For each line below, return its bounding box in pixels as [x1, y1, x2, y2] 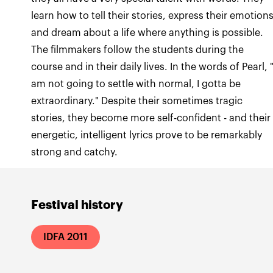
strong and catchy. [31, 147, 118, 157]
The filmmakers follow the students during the [31, 45, 244, 55]
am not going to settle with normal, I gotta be [31, 79, 241, 89]
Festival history [31, 199, 124, 211]
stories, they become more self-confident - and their [31, 113, 271, 123]
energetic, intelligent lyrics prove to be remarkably [31, 130, 263, 140]
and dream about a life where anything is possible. [31, 28, 264, 38]
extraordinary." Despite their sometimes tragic [31, 96, 243, 106]
